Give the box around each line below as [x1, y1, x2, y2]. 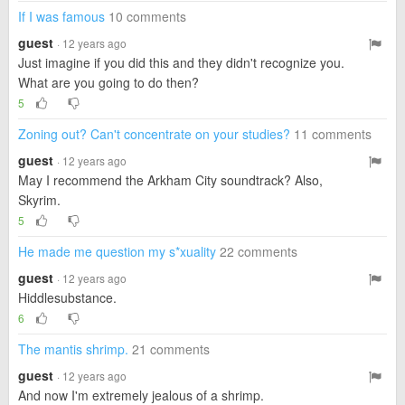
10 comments [108, 7, 186, 25]
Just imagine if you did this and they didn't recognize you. [18, 53, 344, 71]
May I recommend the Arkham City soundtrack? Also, [18, 171, 323, 189]
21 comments [132, 340, 210, 358]
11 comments [294, 125, 372, 143]
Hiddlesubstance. [18, 288, 117, 306]
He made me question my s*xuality [18, 242, 216, 260]
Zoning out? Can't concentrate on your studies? [18, 125, 290, 143]
